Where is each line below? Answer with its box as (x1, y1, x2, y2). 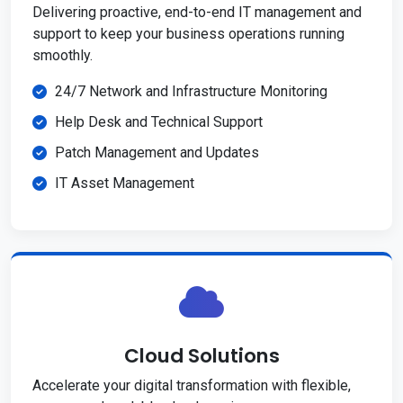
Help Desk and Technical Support (55, 113, 263, 131)
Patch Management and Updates (55, 144, 259, 162)
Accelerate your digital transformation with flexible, (32, 377, 351, 395)
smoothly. (32, 47, 93, 65)
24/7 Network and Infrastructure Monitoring (55, 83, 327, 101)
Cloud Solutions (123, 342, 280, 371)
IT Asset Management (55, 175, 194, 193)
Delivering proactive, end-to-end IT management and (32, 4, 362, 22)
